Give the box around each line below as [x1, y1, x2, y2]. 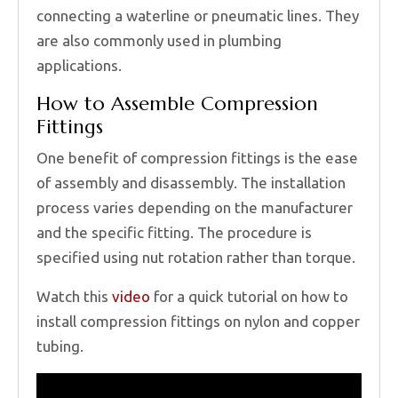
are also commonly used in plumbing [36, 32, 282, 50]
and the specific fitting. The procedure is [36, 224, 312, 242]
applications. [36, 57, 122, 75]
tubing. [36, 338, 84, 355]
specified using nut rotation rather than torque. [36, 249, 355, 267]
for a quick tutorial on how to [150, 288, 348, 306]
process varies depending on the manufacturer [36, 199, 353, 217]
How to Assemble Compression [36, 92, 318, 116]
